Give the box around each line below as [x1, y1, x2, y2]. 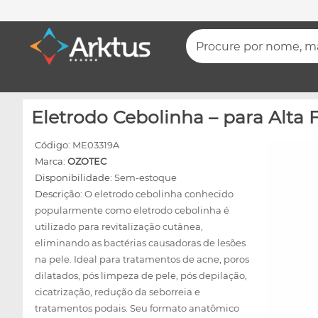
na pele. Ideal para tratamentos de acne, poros [35, 253, 249, 265]
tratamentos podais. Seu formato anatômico [35, 302, 239, 314]
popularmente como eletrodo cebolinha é [35, 204, 229, 216]
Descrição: [35, 188, 84, 199]
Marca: [35, 155, 67, 167]
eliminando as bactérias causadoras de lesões [35, 237, 246, 248]
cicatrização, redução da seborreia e [35, 286, 200, 297]
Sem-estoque [114, 172, 177, 183]
